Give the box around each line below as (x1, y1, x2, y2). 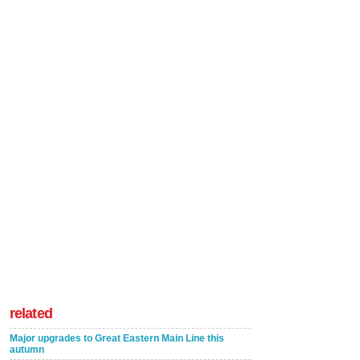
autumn (10, 343, 44, 355)
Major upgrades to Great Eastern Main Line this (10, 332, 224, 344)
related (10, 305, 52, 321)
